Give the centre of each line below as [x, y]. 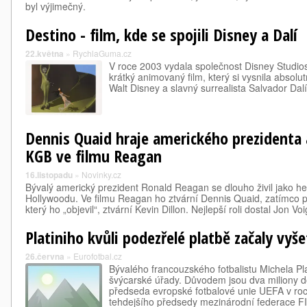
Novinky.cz [101, 174]
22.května [45, 53]
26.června [45, 256]
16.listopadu [49, 175]
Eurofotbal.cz [98, 256]
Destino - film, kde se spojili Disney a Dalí [161, 35]
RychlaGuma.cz [102, 53]
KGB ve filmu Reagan [94, 156]
